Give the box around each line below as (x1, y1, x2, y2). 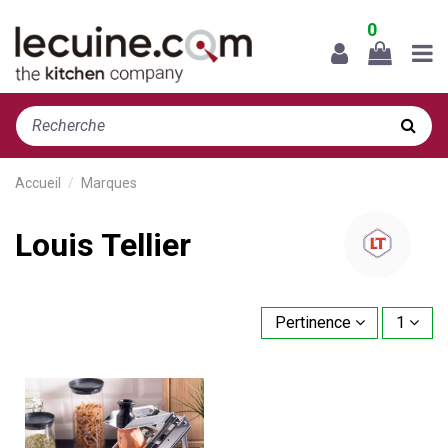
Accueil (15, 174, 61, 191)
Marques (81, 174, 138, 191)
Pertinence (274, 312, 351, 332)
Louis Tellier (15, 225, 191, 264)
